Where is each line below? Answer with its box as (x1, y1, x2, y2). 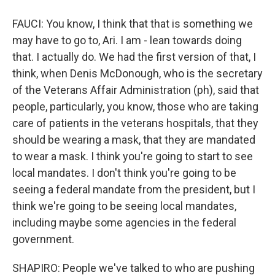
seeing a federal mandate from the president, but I (12, 183, 255, 196)
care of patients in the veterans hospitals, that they (12, 117, 258, 130)
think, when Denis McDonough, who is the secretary (12, 67, 263, 80)
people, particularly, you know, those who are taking (12, 100, 258, 113)
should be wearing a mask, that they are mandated (12, 133, 255, 146)
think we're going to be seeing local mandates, (12, 199, 236, 212)
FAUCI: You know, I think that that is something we (12, 17, 253, 30)
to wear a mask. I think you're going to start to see (12, 150, 253, 163)
